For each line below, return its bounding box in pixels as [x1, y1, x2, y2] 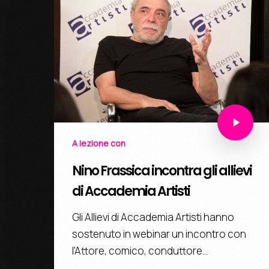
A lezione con [72, 138, 125, 150]
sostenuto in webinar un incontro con [72, 227, 246, 241]
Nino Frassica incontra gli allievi [72, 162, 252, 181]
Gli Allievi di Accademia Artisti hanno [72, 210, 234, 225]
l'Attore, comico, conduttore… [72, 244, 208, 258]
